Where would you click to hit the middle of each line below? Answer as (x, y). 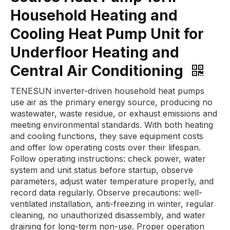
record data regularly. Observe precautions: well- (106, 193)
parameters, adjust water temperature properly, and (112, 181)
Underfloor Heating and (95, 52)
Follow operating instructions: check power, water (108, 159)
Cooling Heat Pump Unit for (107, 34)
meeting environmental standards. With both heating (112, 125)
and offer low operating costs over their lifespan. (106, 147)
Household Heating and (94, 15)
